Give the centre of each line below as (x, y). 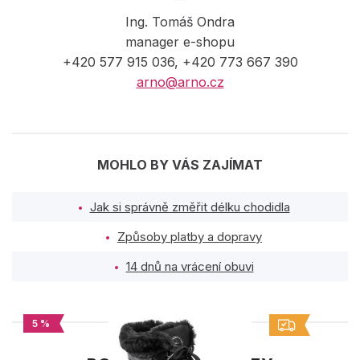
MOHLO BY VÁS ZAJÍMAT (180, 164)
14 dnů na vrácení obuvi (190, 266)
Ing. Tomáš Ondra (180, 21)
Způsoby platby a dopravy (190, 236)
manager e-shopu (180, 41)
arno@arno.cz (180, 82)
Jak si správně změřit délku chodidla (190, 207)
